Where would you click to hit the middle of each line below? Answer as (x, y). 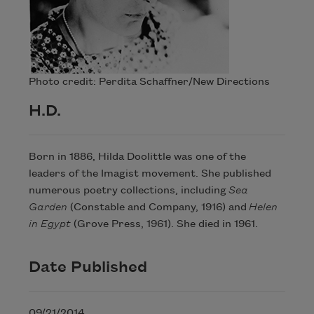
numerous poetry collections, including (128, 191)
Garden (48, 208)
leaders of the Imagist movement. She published (150, 174)
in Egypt (49, 225)
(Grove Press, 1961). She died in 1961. (164, 225)
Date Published (88, 267)
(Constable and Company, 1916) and (158, 208)
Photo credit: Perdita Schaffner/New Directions (149, 82)
